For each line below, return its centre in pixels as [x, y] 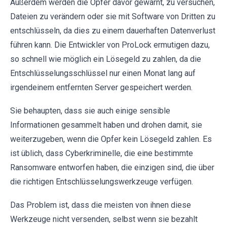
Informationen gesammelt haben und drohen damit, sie [106, 125]
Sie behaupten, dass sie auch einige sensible [90, 111]
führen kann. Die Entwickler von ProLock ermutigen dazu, [110, 45]
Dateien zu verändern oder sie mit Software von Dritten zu [113, 16]
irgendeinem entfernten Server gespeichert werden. [101, 87]
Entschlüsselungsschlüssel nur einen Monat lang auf [103, 73]
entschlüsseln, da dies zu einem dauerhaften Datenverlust [113, 31]
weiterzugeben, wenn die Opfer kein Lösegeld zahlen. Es [111, 139]
